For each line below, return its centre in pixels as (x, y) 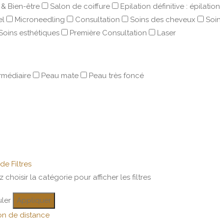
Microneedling (40, 20)
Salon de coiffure (80, 6)
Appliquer (34, 200)
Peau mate (60, 76)
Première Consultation (108, 33)
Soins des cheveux (163, 20)
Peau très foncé (116, 76)
